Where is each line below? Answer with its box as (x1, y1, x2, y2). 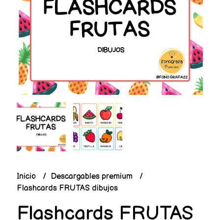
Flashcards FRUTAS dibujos (16, 184, 118, 193)
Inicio (16, 172, 38, 182)
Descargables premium (51, 172, 135, 182)
